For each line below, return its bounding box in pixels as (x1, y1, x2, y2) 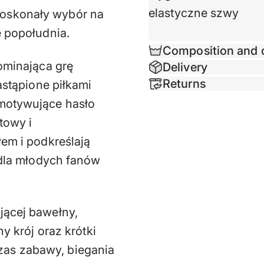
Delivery (163, 60, 207, 74)
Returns (163, 76, 206, 91)
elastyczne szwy (148, 5, 239, 20)
